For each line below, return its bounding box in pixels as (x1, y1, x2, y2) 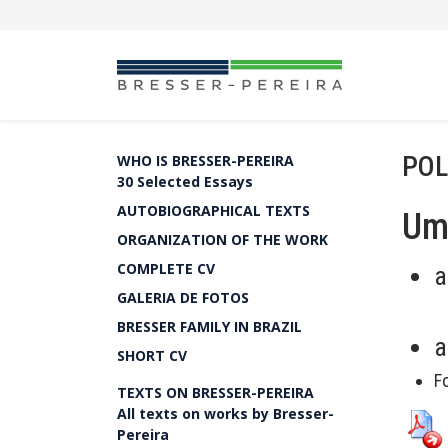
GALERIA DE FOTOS (117, 288, 249, 307)
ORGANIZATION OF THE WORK (117, 230, 328, 249)
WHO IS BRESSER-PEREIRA (117, 151, 294, 170)
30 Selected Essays (117, 172, 253, 191)
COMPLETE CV (117, 259, 215, 278)
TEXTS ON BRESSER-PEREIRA (117, 383, 314, 402)
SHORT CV (117, 346, 187, 365)
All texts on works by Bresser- (117, 404, 334, 423)
